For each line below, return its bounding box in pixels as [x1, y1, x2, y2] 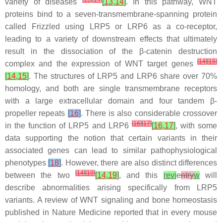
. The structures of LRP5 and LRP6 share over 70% [29, 72, 217, 80]
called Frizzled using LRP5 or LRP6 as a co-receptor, [5, 22, 217, 31]
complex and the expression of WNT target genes [5, 59, 197, 68]
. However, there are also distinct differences [61, 159, 218, 167]
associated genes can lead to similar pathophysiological [5, 146, 217, 155]
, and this [118, 171, 164, 179]
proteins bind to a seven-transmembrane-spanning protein [5, 10, 217, 18]
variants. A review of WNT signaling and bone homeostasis [5, 196, 217, 204]
